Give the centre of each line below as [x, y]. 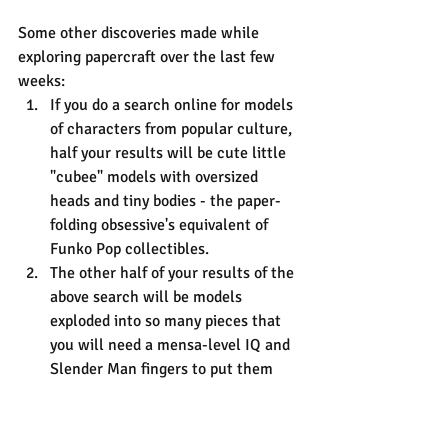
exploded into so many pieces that [167, 320]
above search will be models [148, 296]
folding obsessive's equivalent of [161, 224]
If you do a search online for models [173, 104]
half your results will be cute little [170, 152]
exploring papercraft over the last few [148, 56]
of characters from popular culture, [173, 128]
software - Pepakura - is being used [172, 416]
